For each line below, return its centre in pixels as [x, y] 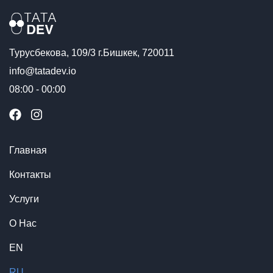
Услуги [24, 199]
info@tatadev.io [43, 71]
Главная [28, 150]
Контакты [30, 174]
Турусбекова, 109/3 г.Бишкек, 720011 [92, 53]
